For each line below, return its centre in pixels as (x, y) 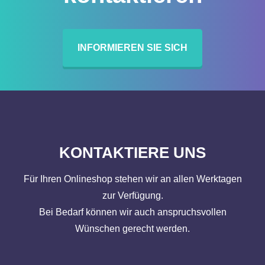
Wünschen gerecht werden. (132, 229)
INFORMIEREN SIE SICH (132, 48)
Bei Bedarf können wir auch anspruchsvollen (132, 212)
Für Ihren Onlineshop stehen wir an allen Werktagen (132, 179)
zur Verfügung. (132, 196)
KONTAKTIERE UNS (132, 153)
